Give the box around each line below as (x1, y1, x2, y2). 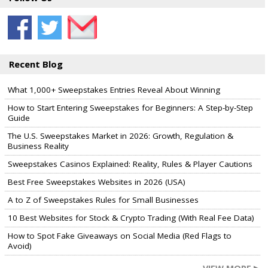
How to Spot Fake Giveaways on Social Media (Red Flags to (8, 230, 232, 241)
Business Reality (8, 141, 69, 151)
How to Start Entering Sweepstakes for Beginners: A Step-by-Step (8, 102, 253, 113)
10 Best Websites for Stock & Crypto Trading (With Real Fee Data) (8, 212, 254, 223)
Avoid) (8, 240, 32, 251)
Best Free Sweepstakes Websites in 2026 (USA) (8, 176, 185, 187)
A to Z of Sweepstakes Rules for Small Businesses (8, 194, 199, 205)
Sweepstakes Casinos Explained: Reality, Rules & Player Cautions (8, 159, 252, 169)
